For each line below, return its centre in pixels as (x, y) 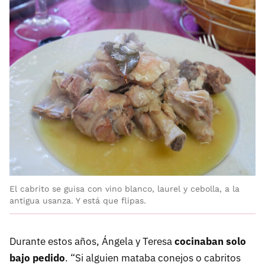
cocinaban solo (210, 241)
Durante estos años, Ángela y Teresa (92, 241)
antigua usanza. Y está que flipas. (78, 200)
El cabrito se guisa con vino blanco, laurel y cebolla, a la (125, 188)
